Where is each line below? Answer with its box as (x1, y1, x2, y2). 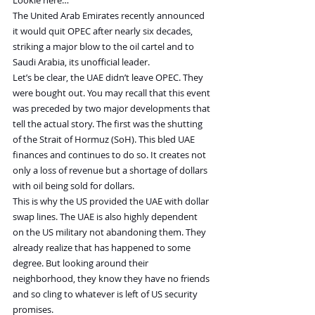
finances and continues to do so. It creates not (13, 148, 208, 162)
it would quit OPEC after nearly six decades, (13, 25, 195, 38)
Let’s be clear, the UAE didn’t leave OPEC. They (13, 71, 205, 84)
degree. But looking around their (13, 257, 150, 270)
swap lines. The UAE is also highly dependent (13, 210, 200, 224)
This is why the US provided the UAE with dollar (13, 195, 211, 208)
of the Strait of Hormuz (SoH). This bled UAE (13, 133, 197, 146)
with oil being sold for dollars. (13, 179, 134, 193)
